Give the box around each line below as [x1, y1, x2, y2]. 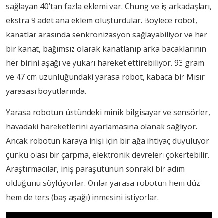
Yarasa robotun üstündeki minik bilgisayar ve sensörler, [6, 107, 210, 118]
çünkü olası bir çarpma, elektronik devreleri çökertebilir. [6, 149, 209, 160]
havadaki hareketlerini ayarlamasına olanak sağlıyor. [6, 121, 197, 132]
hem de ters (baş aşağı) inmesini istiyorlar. [6, 191, 159, 202]
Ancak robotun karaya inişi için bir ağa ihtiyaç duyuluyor [6, 135, 209, 146]
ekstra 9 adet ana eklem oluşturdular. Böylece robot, [6, 15, 197, 26]
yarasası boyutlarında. [6, 85, 86, 96]
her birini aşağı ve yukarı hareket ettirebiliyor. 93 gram [6, 57, 204, 68]
